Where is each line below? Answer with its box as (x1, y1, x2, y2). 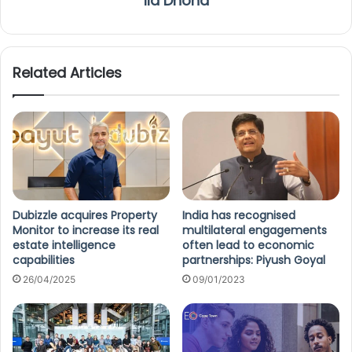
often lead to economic (182, 237, 314, 254)
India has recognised (182, 207, 295, 224)
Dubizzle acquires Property (13, 207, 157, 224)
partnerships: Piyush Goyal (182, 252, 325, 269)
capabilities (13, 252, 75, 269)
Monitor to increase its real (13, 222, 159, 239)
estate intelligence (13, 237, 115, 254)
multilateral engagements (182, 222, 327, 239)
